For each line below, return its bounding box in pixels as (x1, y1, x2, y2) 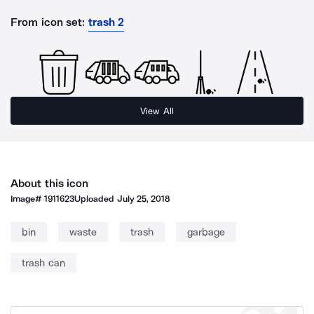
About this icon (11, 177, 89, 190)
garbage (187, 226, 225, 238)
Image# (11, 193, 45, 204)
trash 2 (88, 15, 125, 29)
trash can (22, 257, 65, 269)
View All (140, 105, 174, 116)
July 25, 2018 (116, 193, 170, 204)
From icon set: (11, 15, 86, 29)
